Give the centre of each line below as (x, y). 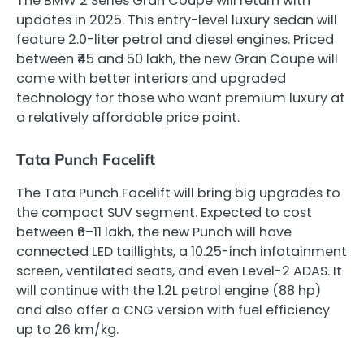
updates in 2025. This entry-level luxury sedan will (177, 20)
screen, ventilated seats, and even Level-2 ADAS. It (179, 271)
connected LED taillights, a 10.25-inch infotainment (182, 251)
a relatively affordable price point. (128, 118)
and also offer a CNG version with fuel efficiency (173, 310)
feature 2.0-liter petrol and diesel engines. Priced (175, 40)
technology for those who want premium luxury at (181, 98)
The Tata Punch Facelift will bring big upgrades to (178, 193)
